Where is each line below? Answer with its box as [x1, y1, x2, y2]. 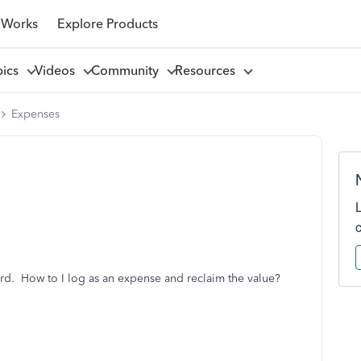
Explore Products [56, 15, 158, 31]
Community [90, 62, 165, 78]
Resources [174, 62, 242, 78]
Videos [34, 62, 81, 78]
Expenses [11, 107, 60, 121]
